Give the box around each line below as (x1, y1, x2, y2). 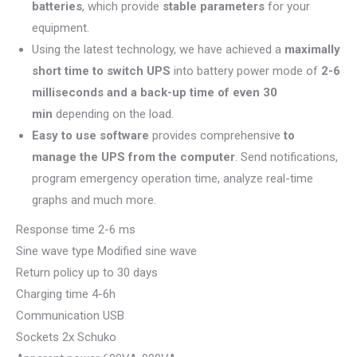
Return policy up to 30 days (16, 265, 158, 280)
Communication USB (16, 308, 124, 323)
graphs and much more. (32, 192, 156, 207)
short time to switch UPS (32, 63, 171, 78)
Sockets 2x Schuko (16, 329, 116, 344)
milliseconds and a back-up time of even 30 (32, 84, 277, 100)
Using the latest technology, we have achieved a (32, 41, 284, 57)
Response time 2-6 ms (16, 222, 135, 237)
